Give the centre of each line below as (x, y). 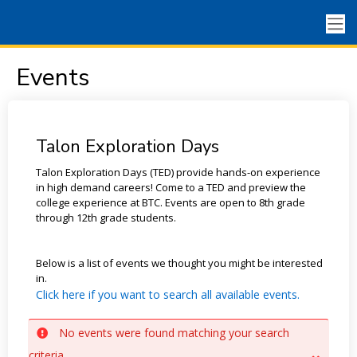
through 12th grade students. (106, 218)
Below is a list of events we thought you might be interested (179, 263)
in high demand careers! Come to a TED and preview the (171, 187)
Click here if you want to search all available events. (167, 294)
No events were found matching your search (174, 333)
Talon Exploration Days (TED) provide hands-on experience (178, 172)
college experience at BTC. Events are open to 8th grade (170, 202)
